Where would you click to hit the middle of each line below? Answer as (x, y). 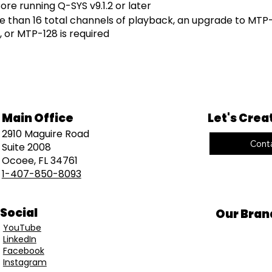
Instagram (25, 262)
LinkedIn (19, 239)
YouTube (22, 227)
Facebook (23, 250)
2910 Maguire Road (45, 134)
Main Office (37, 118)
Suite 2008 (26, 148)
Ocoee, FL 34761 (39, 161)
